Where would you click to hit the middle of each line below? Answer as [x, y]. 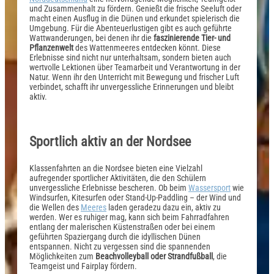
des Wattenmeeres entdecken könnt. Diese [147, 47]
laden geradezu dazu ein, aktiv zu [164, 208]
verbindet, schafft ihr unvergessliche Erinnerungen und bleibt [131, 87]
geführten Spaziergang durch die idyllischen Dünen [115, 237]
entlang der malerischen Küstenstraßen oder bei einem [122, 227]
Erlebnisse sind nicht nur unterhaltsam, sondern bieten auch [130, 57]
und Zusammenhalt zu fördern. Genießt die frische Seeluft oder [135, 8]
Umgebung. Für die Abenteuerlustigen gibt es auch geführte [131, 28]
